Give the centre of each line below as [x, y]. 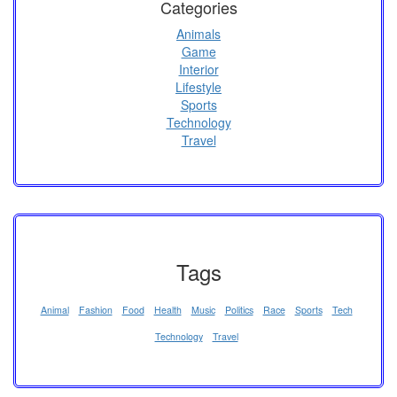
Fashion [95, 309]
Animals [198, 33]
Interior [198, 69]
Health [167, 309]
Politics [239, 309]
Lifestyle [198, 86]
